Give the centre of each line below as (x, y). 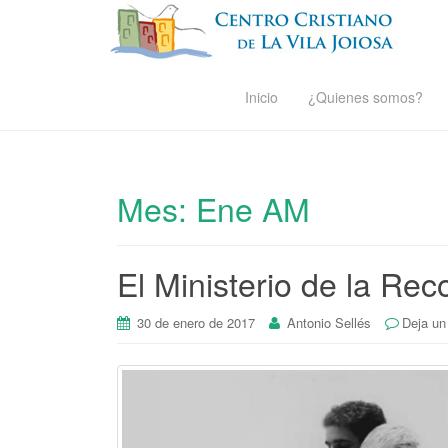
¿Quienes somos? (365, 97)
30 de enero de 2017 (196, 322)
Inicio (261, 97)
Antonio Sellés (329, 322)
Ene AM (253, 208)
